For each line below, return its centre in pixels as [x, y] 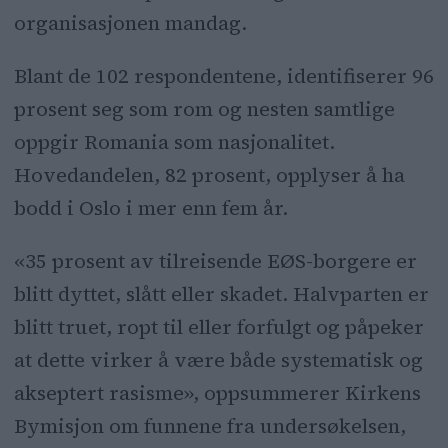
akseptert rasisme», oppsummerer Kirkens [217, 392]
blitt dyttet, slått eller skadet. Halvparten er [221, 293]
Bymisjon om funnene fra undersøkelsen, [209, 425]
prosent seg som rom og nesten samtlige [204, 108]
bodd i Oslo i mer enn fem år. [150, 207]
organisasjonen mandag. [130, 22]
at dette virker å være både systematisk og [218, 359]
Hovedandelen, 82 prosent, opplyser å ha [209, 174]
